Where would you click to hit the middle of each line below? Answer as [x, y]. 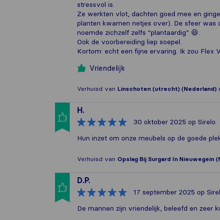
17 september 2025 [164, 192]
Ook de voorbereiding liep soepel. [129, 42]
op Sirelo [201, 122]
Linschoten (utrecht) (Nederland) [167, 89]
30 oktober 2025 [160, 122]
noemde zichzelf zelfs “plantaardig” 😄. [138, 32]
